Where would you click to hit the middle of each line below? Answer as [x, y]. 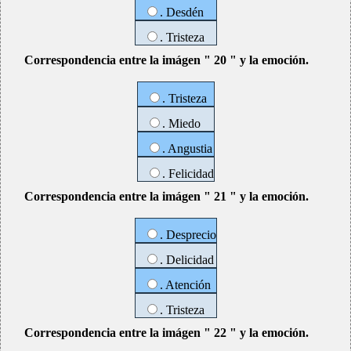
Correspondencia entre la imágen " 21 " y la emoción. [166, 196]
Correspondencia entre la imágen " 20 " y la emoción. [166, 60]
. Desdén [181, 12]
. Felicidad [188, 174]
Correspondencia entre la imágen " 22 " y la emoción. [166, 333]
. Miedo [181, 123]
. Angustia [187, 148]
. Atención [185, 285]
